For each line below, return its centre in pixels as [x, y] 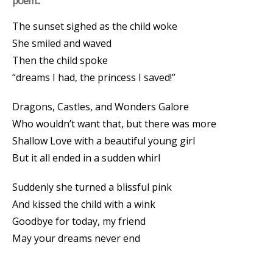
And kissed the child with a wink [84, 204]
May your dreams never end [76, 238]
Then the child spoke [60, 60]
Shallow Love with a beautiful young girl [104, 141]
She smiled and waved [62, 43]
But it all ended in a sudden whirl [86, 158]
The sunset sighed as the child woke [95, 26]
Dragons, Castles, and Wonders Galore [101, 107]
